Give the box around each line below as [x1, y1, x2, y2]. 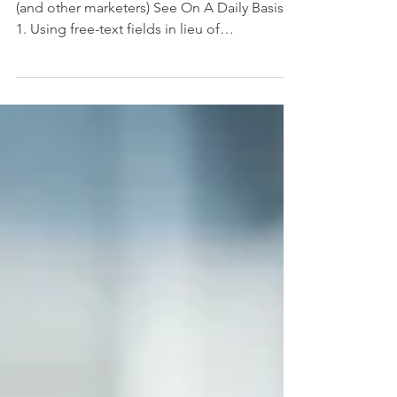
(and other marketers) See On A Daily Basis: [16, 45, 287, 62]
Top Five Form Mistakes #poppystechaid [16, 24, 270, 41]
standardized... [16, 88, 108, 105]
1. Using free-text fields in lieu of [16, 66, 220, 83]
